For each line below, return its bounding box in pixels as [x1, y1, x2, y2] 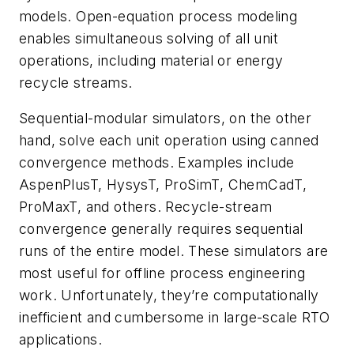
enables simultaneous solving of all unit [19, 29, 278, 47]
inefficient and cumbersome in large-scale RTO [19, 309, 330, 326]
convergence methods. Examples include [19, 154, 295, 171]
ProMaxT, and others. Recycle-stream [19, 198, 272, 216]
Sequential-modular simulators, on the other [19, 110, 312, 127]
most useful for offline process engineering [19, 265, 306, 282]
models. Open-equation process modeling [19, 7, 298, 24]
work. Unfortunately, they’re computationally [19, 287, 319, 304]
